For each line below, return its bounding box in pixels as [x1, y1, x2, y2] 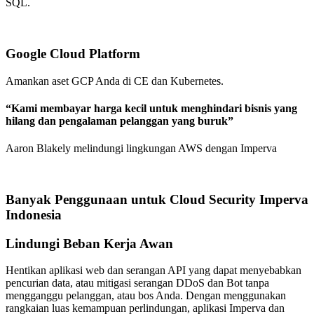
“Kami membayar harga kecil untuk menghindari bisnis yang [6, 102, 297, 115]
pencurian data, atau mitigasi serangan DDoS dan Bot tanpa [6, 277, 269, 289]
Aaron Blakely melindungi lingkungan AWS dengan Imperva [6, 142, 277, 155]
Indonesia [6, 207, 62, 222]
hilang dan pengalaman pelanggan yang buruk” [6, 115, 233, 128]
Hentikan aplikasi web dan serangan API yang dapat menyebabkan [6, 264, 301, 277]
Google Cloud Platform [6, 46, 140, 62]
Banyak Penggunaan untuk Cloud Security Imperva [6, 192, 308, 207]
